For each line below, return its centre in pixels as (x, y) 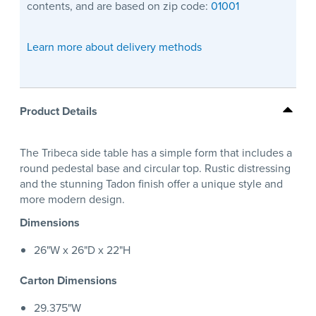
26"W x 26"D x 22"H (82, 250)
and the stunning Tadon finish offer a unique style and (151, 184)
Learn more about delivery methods (114, 47)
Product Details (59, 111)
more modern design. (72, 200)
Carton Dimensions (68, 281)
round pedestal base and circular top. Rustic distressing (155, 169)
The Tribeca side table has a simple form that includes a (156, 153)
